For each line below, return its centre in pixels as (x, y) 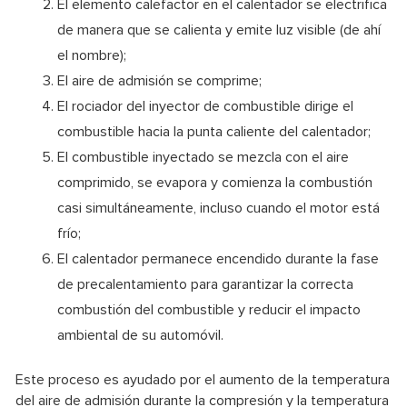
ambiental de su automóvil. (140, 335)
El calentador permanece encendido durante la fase (218, 258)
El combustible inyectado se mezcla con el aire (203, 157)
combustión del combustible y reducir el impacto (209, 309)
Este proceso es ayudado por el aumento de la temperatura (203, 379)
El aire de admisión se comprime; (159, 80)
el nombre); (92, 55)
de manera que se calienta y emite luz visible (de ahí (219, 30)
